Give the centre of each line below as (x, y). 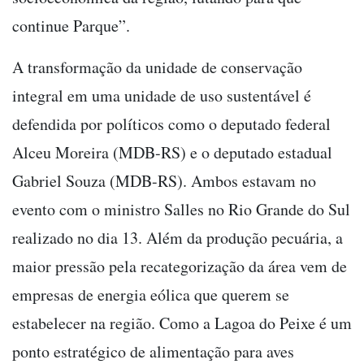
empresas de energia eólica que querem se (151, 294)
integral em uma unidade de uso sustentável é (162, 95)
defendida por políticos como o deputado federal (171, 123)
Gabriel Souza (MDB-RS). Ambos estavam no (164, 180)
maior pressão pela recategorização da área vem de (180, 266)
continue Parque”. (71, 25)
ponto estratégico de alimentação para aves (153, 351)
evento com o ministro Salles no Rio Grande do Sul (181, 209)
